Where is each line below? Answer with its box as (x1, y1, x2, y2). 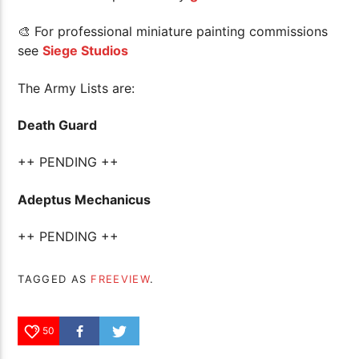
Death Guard (18, 116, 98, 133)
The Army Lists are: (18, 79, 135, 96)
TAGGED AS (18, 272, 91, 285)
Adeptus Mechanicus (18, 191, 151, 208)
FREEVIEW (91, 272, 150, 285)
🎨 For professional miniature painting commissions (18, 23, 329, 40)
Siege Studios (42, 42, 129, 59)
